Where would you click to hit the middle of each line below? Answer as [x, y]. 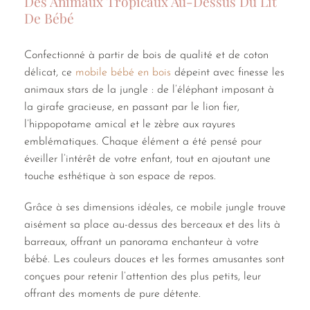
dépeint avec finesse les [228, 72]
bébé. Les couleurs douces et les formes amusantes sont [154, 260]
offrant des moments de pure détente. [112, 294]
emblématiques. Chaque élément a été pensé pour [143, 142]
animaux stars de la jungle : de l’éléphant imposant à [149, 90]
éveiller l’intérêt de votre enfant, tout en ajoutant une [147, 159]
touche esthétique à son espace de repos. [120, 176]
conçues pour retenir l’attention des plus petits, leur [143, 277]
